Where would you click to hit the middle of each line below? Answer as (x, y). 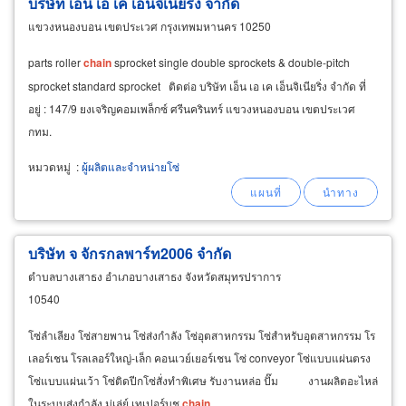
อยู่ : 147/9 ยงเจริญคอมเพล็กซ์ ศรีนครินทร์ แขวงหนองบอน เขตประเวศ (192, 109)
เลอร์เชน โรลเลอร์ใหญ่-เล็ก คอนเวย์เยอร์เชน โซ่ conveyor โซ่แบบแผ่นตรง (199, 358)
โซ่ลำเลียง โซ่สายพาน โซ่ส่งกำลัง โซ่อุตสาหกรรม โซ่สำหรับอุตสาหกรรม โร (202, 335)
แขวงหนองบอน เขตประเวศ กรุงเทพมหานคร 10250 (150, 26)
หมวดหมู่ (49, 167)
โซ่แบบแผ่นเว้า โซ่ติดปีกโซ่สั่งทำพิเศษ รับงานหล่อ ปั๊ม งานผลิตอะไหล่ (203, 381)
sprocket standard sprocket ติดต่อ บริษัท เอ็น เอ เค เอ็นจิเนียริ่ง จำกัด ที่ (197, 86)
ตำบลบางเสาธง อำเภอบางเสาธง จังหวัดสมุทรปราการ (155, 276)
